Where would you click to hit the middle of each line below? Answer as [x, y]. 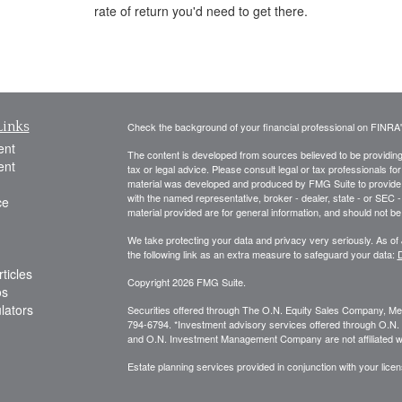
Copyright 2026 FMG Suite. [186, 282]
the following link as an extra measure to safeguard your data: [262, 254]
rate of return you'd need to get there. [201, 11]
